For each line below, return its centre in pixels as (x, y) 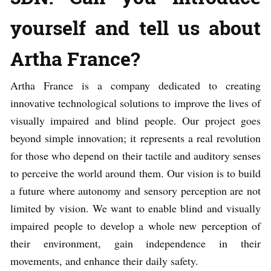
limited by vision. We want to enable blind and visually (135, 208)
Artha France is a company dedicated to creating (135, 85)
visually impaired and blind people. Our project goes (135, 120)
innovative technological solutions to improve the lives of (135, 103)
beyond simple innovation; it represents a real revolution (135, 138)
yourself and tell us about (135, 27)
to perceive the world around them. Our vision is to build (135, 173)
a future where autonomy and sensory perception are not (135, 190)
